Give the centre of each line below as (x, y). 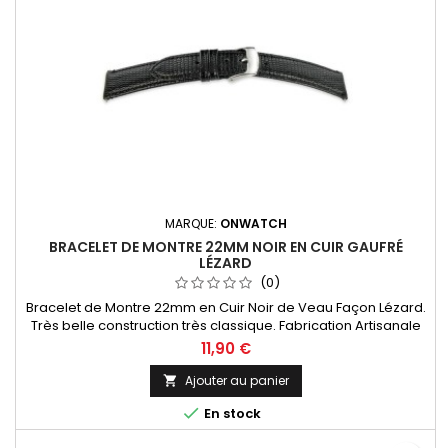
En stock (230, 414)
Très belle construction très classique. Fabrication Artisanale (225, 326)
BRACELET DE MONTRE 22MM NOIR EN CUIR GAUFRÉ (225, 247)
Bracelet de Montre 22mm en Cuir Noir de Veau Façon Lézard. (225, 308)
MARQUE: (192, 224)
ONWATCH (253, 224)
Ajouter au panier (236, 381)
